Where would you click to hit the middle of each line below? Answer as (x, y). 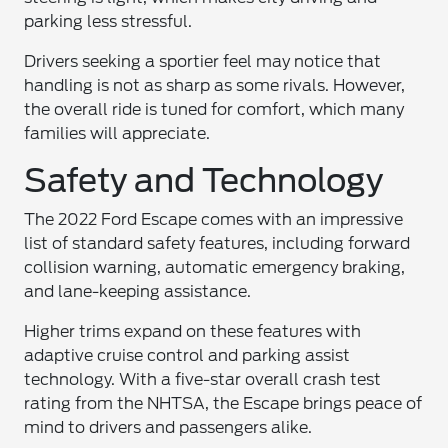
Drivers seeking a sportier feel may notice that (203, 61)
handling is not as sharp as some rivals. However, (215, 85)
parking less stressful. (108, 21)
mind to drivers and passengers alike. (168, 427)
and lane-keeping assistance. (138, 291)
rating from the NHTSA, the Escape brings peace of (223, 403)
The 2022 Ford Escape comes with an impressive (214, 219)
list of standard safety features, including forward (217, 243)
